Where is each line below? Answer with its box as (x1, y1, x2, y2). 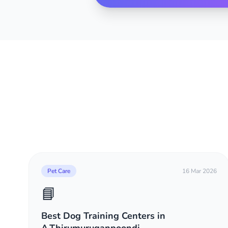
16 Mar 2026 (182, 167, 217, 175)
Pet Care (47, 167, 70, 175)
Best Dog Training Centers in (41, 210, 165, 222)
